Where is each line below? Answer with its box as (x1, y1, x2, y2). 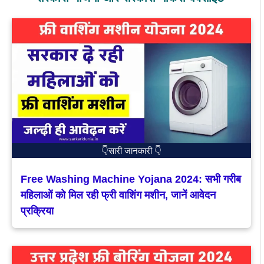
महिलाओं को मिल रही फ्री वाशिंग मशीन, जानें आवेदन (21, 189, 216, 201)
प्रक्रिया (21, 204, 54, 217)
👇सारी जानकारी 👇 (101, 146, 161, 156)
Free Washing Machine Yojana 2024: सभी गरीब (21, 173, 241, 185)
